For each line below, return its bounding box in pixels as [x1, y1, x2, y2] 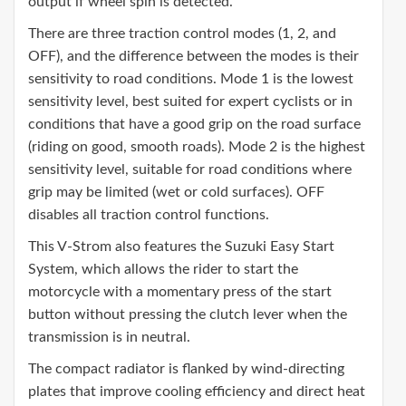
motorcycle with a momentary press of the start [28, 285, 332, 300]
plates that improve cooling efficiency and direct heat [28, 384, 365, 400]
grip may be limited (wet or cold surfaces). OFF [28, 185, 324, 200]
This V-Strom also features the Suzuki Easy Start [28, 239, 334, 255]
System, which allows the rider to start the [28, 262, 298, 277]
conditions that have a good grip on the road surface [28, 117, 361, 132]
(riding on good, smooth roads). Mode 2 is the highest [28, 140, 365, 155]
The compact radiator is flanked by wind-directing [28, 362, 344, 377]
